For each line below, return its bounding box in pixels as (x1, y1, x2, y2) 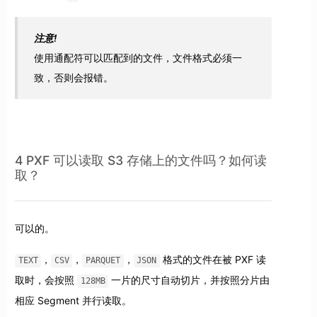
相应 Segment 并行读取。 (14, 294, 132, 307)
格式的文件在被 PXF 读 (159, 253, 266, 266)
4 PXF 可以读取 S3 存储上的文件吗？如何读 (14, 152, 267, 168)
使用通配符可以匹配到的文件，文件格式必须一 (34, 51, 243, 64)
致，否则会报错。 (34, 71, 114, 83)
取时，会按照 (14, 274, 77, 287)
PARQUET (86, 255, 121, 266)
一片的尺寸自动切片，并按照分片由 (108, 274, 270, 287)
